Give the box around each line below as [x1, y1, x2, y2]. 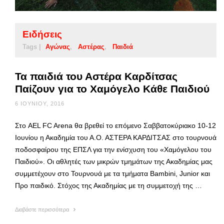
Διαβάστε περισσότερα [15, 206, 70, 212]
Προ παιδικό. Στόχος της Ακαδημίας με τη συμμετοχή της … [15, 181, 202, 189]
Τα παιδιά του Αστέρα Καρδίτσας [15, 70, 177, 82]
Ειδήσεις [22, 28, 62, 39]
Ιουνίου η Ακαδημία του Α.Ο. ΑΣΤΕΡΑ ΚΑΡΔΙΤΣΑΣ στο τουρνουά [15, 133, 216, 141]
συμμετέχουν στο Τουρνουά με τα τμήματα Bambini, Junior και [15, 169, 210, 177]
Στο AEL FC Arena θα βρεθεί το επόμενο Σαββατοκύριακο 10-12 [15, 121, 216, 129]
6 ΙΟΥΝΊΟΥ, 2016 [15, 100, 64, 106]
